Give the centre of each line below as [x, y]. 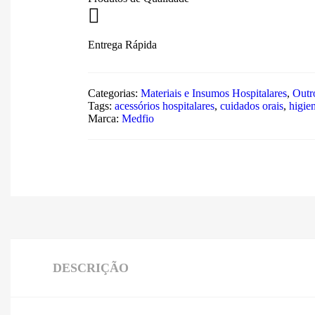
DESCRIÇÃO [91, 268]
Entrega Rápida [122, 44]
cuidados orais [252, 105]
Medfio [138, 118]
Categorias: [114, 93]
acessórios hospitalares [165, 105]
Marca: [105, 118]
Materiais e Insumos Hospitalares [214, 93]
